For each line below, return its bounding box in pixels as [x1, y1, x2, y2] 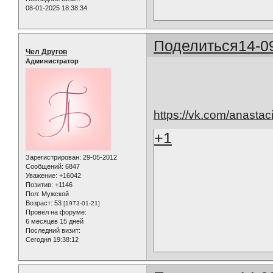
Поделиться [154, 37, 239, 54]
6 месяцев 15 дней [26, 217, 83, 225]
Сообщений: [26, 162, 63, 170]
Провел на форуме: [26, 208, 87, 216]
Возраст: [26, 199, 52, 207]
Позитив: [26, 180, 53, 188]
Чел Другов [26, 47, 67, 56]
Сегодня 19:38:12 [26, 235, 79, 243]
